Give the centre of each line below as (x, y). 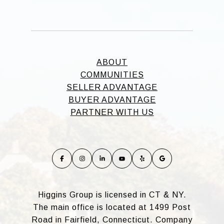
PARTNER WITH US (112, 112)
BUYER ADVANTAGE (112, 100)
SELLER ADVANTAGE (112, 87)
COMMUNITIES (112, 75)
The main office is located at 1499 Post (112, 207)
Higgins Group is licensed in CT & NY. (112, 195)
